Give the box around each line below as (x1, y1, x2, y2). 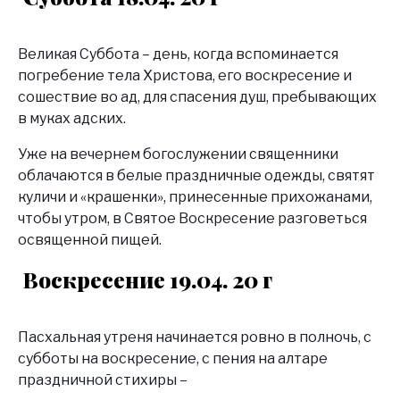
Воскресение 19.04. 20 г (23, 264, 272, 294)
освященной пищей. (18, 230, 162, 248)
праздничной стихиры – (18, 371, 187, 388)
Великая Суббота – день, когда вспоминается (18, 45, 338, 62)
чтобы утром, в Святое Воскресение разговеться (18, 209, 367, 227)
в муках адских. (18, 109, 126, 127)
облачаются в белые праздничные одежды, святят (18, 166, 375, 184)
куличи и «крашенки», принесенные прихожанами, (18, 187, 372, 205)
